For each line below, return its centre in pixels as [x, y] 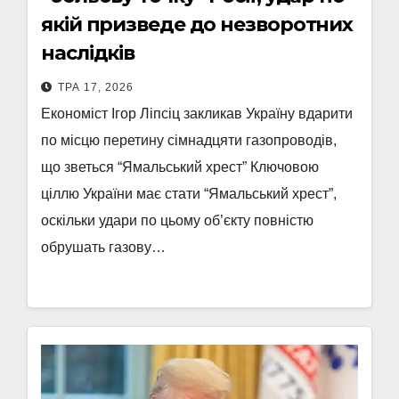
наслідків [88, 53]
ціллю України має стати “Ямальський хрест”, [189, 194]
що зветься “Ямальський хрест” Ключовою [180, 167]
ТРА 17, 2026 [96, 87]
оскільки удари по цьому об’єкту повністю [177, 220]
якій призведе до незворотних [197, 24]
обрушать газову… [103, 247]
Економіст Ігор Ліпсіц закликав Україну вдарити [197, 114]
